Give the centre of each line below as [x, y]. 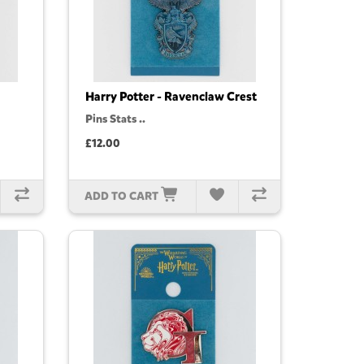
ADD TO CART [122, 197]
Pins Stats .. [115, 119]
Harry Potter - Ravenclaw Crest [171, 97]
